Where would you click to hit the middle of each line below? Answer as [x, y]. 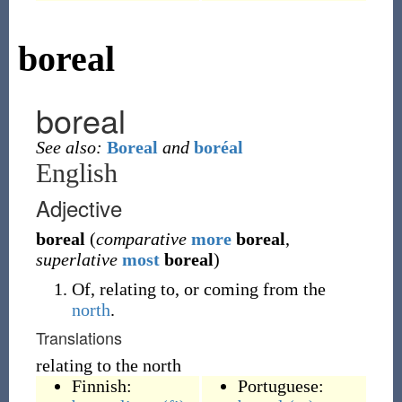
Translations [79, 337]
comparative [141, 239]
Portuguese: [280, 386]
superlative [76, 259]
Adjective [79, 208]
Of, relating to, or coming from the [198, 289]
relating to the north [108, 365]
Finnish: [101, 386]
